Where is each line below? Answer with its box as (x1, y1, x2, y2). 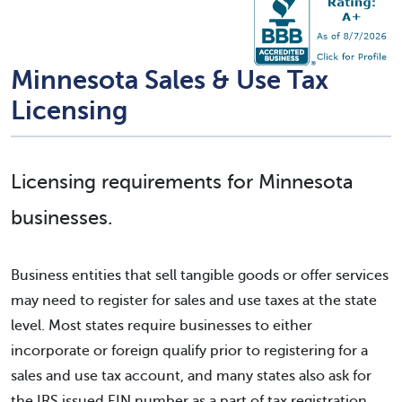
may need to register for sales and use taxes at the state (11, 293, 377, 309)
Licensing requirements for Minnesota (11, 170, 354, 193)
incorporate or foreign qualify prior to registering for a (11, 343, 368, 359)
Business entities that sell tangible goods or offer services (11, 267, 389, 284)
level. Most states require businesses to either (11, 318, 312, 334)
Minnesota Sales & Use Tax (11, 66, 328, 95)
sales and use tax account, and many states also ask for (11, 368, 371, 384)
